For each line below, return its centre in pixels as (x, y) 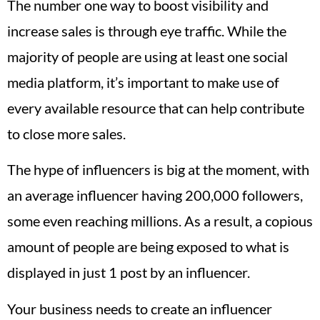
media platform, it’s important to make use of (143, 82)
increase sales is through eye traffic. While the (147, 31)
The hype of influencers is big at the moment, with (158, 170)
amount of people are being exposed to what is (148, 247)
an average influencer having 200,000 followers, (155, 195)
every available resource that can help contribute (156, 108)
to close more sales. (66, 134)
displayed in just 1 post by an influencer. (129, 272)
